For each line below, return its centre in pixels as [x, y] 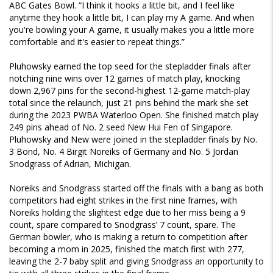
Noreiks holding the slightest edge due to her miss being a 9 [127, 213]
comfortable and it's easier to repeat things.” [97, 42]
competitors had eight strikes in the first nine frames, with [123, 200]
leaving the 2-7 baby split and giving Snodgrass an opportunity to [136, 261]
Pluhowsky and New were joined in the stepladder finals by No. [133, 140]
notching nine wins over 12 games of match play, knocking [125, 79]
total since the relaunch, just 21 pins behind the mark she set [129, 103]
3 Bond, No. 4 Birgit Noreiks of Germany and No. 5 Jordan [124, 152]
